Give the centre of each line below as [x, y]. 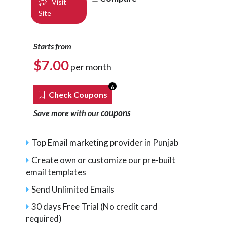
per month [90, 67]
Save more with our [67, 112]
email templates [56, 172]
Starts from [52, 46]
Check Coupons [77, 94]
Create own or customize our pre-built [103, 160]
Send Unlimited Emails [73, 189]
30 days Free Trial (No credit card [94, 206]
